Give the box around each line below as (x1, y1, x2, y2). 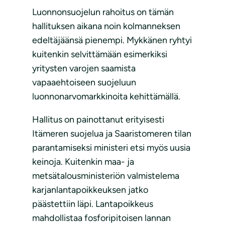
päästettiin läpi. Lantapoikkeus (32, 198, 153, 210)
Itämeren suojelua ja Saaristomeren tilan (32, 128, 191, 140)
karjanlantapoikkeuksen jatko (32, 184, 148, 196)
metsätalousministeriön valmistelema (32, 170, 179, 182)
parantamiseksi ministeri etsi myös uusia (32, 142, 190, 154)
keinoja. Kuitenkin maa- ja (32, 156, 134, 168)
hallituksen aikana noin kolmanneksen (32, 21, 180, 32)
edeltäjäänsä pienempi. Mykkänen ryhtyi (32, 35, 192, 46)
